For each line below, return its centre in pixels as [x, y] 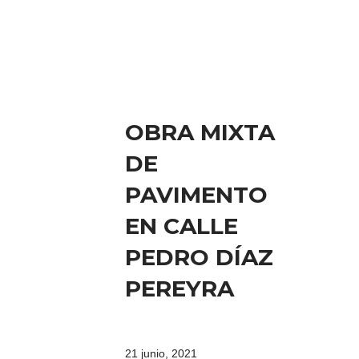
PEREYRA [199, 288]
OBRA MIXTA [200, 132]
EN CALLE [182, 226]
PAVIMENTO [196, 194]
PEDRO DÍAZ [199, 257]
